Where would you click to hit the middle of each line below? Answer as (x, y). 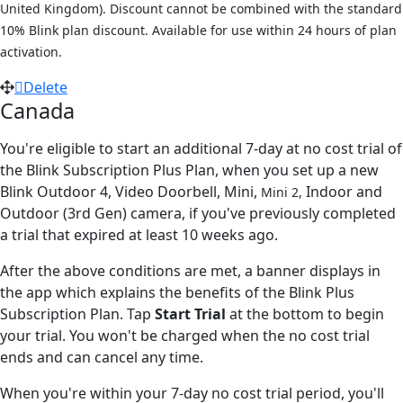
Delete (45, 87)
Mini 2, (283, 192)
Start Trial (192, 313)
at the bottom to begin (307, 313)
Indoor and (344, 191)
